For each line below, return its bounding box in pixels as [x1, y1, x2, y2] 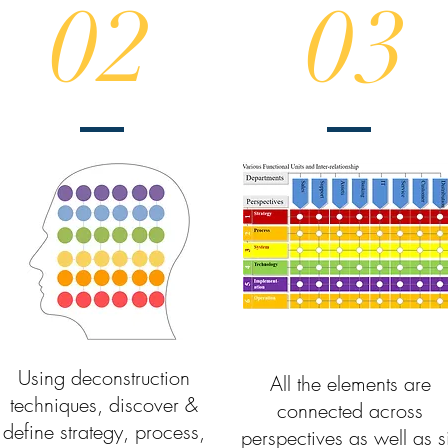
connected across [277, 396, 424, 424]
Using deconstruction [17, 363, 190, 391]
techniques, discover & [9, 390, 198, 418]
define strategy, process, [2, 417, 205, 445]
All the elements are [269, 369, 431, 397]
